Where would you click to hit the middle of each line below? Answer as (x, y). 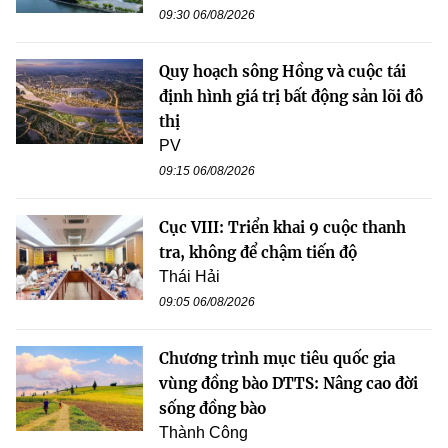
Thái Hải (189, 277)
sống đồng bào (212, 409)
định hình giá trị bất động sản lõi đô (291, 97)
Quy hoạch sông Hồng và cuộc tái (282, 72)
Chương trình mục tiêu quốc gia (277, 359)
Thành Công (203, 433)
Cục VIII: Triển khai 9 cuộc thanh (282, 228)
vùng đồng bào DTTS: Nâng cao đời (288, 384)
